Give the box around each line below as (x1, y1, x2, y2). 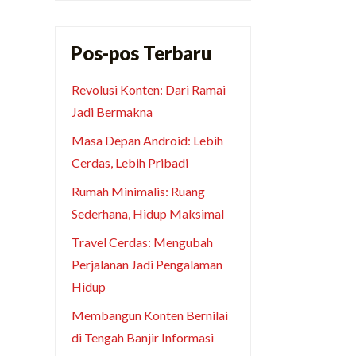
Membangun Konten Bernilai (72, 308, 229, 323)
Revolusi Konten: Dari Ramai (72, 82, 226, 98)
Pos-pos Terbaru (70, 41, 211, 65)
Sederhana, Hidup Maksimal (72, 206, 225, 222)
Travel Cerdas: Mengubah (72, 234, 214, 250)
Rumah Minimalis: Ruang (72, 184, 206, 199)
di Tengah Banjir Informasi (72, 330, 215, 346)
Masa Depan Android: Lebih (72, 133, 224, 149)
